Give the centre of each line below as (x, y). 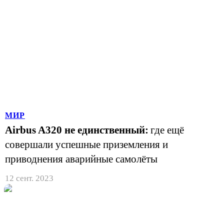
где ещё (167, 130)
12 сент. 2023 (29, 178)
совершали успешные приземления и (86, 144)
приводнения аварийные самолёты (81, 159)
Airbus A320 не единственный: (77, 130)
